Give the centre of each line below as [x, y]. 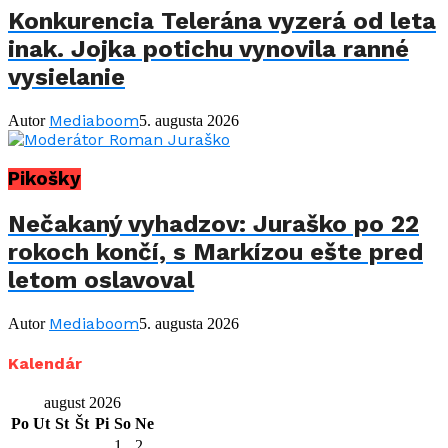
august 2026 [82, 403]
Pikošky [44, 178]
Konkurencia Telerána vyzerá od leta [222, 21]
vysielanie [66, 77]
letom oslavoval [101, 279]
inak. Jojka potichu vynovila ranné [208, 49]
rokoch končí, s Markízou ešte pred [215, 251]
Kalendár [45, 364]
